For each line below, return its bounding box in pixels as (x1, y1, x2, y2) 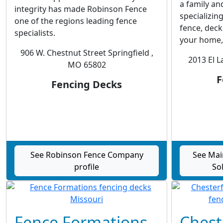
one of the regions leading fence (14, 15, 137, 26)
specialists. (14, 27, 55, 38)
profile (74, 161, 99, 172)
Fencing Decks (51, 78, 122, 91)
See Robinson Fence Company (30, 149, 143, 160)
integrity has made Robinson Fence (14, 3, 147, 14)
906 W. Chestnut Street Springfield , (20, 47, 153, 58)
